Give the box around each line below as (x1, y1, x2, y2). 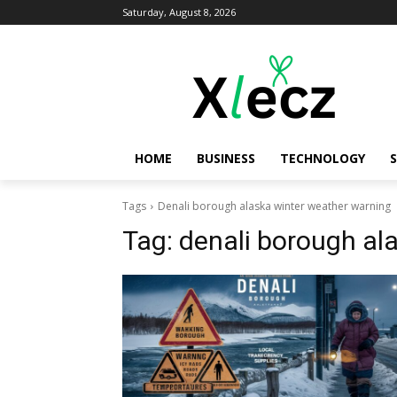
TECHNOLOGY (280, 150, 365, 167)
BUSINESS (197, 150, 255, 167)
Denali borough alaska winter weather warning (158, 198, 391, 214)
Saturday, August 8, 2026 (122, 5, 236, 19)
